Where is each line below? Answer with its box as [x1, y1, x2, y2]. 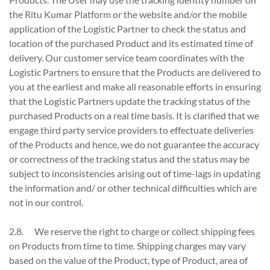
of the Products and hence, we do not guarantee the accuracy [9, 139, 259, 150]
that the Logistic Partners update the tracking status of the [9, 95, 250, 107]
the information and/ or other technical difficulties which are [9, 182, 257, 193]
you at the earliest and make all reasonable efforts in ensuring [9, 81, 261, 92]
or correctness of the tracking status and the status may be [9, 153, 250, 165]
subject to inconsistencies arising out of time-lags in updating [9, 168, 260, 179]
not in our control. [9, 196, 83, 208]
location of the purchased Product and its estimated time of [9, 37, 253, 49]
